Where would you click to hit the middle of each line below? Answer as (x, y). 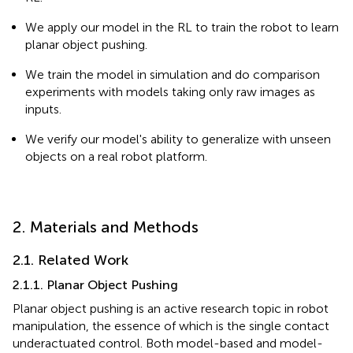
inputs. (43, 109)
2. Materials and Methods (106, 227)
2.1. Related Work (71, 260)
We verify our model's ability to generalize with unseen (178, 139)
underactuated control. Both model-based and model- (168, 343)
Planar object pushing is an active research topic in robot (171, 308)
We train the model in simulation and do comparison (173, 74)
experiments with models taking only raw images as (170, 91)
